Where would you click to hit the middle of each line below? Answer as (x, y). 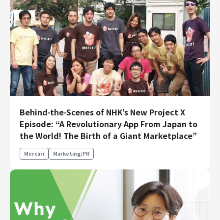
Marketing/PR (71, 153)
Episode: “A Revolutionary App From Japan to (109, 124)
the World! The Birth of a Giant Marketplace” (108, 135)
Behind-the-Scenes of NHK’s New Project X (102, 112)
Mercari (34, 153)
